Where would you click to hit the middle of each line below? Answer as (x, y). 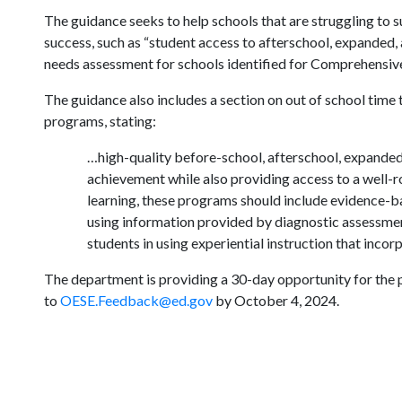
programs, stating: (100, 121)
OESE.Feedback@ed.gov (136, 300)
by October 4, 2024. (275, 300)
